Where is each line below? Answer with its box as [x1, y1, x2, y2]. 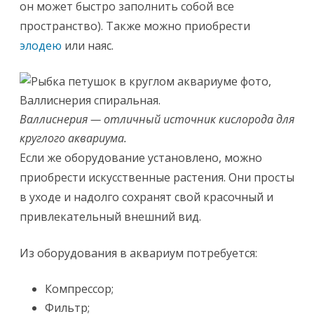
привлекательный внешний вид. [20, 209, 201, 224]
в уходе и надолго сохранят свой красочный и [20, 189, 273, 205]
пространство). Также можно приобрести [20, 18, 250, 34]
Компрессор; [45, 281, 114, 296]
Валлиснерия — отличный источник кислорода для [20, 111, 294, 127]
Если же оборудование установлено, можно [20, 150, 262, 165]
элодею [20, 38, 62, 53]
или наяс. [62, 38, 114, 53]
